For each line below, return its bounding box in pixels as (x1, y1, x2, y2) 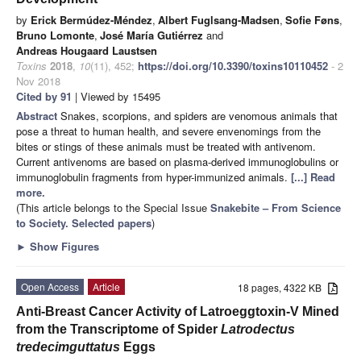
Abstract (16, 107, 60, 123)
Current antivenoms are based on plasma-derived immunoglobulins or (16, 153, 338, 169)
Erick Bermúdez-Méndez (31, 11, 152, 27)
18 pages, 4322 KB (238, 280, 329, 294)
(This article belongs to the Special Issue (16, 199, 210, 215)
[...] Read (291, 168, 335, 185)
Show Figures (27, 238, 99, 254)
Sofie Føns (285, 11, 339, 27)
